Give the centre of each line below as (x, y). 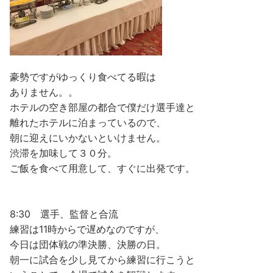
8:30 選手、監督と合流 (64, 214)
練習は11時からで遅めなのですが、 (87, 229)
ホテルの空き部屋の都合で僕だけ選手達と (102, 108)
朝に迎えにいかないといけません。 (88, 138)
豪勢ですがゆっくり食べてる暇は (83, 77)
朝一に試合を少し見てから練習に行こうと (102, 260)
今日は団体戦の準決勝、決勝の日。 (88, 245)
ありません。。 (44, 92)
